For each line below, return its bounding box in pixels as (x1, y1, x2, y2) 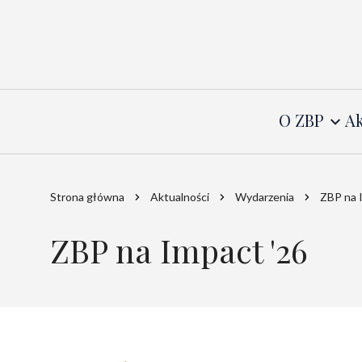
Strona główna (50, 190, 124, 204)
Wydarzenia (235, 190, 294, 204)
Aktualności (150, 190, 209, 204)
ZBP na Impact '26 (50, 229, 308, 272)
